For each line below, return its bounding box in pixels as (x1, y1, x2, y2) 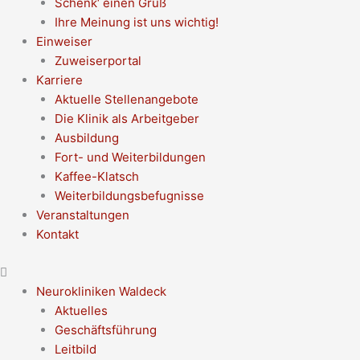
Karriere (36, 72, 83, 88)
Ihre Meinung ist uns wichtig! (54, 14, 219, 30)
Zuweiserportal (54, 53, 141, 68)
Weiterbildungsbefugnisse (54, 188, 204, 203)
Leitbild (54, 341, 96, 357)
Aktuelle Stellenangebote (54, 92, 198, 107)
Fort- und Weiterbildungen (54, 149, 206, 165)
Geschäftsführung (54, 321, 157, 337)
